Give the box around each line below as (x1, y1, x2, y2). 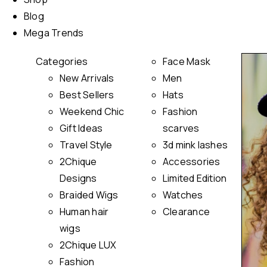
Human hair (60, 205, 109, 218)
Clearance (163, 205, 210, 218)
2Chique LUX (60, 238, 117, 252)
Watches (163, 188, 203, 201)
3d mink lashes (163, 138, 228, 151)
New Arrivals (60, 72, 114, 85)
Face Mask (163, 55, 210, 68)
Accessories (163, 155, 221, 168)
